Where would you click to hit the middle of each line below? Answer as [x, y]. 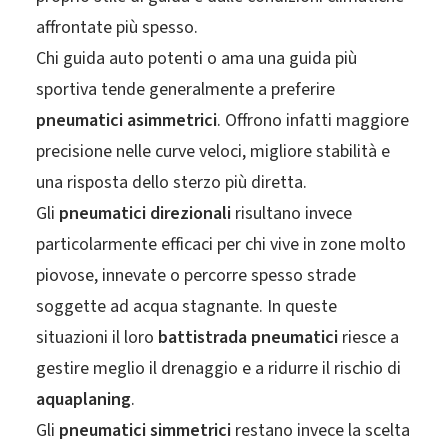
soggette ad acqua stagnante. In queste [186, 306]
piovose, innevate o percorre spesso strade [196, 275]
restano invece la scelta [320, 430]
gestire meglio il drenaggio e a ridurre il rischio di [218, 368]
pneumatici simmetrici [145, 430]
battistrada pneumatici [248, 337]
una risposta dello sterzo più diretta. [171, 182]
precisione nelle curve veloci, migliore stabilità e [213, 151]
